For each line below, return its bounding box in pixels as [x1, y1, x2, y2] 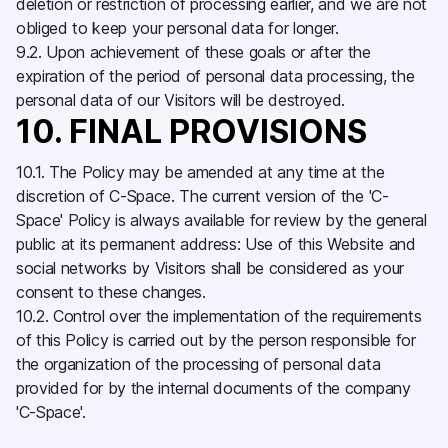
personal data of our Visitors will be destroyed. [16, 90, 350, 110]
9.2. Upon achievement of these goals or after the [16, 42, 371, 62]
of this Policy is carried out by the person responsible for [16, 330, 416, 350]
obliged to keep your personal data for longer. [16, 18, 344, 38]
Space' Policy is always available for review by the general [16, 210, 427, 230]
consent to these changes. [16, 282, 211, 302]
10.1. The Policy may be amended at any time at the [16, 162, 385, 182]
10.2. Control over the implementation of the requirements [16, 306, 422, 326]
